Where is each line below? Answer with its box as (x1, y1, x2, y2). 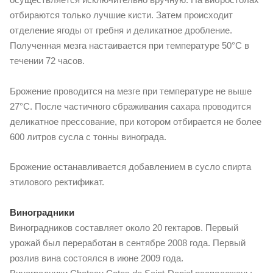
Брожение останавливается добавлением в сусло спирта (10, 161, 251, 172)
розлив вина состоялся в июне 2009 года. (10, 253, 183, 264)
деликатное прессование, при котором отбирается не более (10, 116, 261, 127)
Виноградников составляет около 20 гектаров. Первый (10, 222, 238, 233)
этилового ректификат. (10, 177, 104, 188)
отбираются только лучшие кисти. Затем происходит (10, 9, 233, 20)
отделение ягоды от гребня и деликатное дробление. (10, 24, 232, 35)
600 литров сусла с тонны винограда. (10, 131, 166, 142)
